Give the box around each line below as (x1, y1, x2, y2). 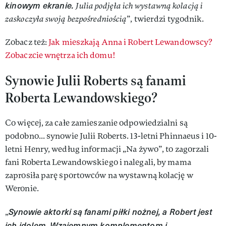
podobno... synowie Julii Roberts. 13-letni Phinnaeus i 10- (5, 131, 217, 141)
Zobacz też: (5, 37, 49, 47)
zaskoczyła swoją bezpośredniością (5, 14, 127, 24)
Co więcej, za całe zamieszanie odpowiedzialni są (5, 118, 188, 128)
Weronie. (5, 183, 39, 194)
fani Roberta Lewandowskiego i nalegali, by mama (5, 157, 191, 167)
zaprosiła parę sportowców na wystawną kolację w (5, 170, 193, 181)
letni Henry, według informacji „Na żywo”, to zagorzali (5, 144, 209, 154)
